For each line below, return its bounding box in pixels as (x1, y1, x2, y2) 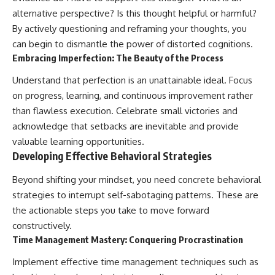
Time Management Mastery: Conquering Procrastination (12, 233, 243, 245)
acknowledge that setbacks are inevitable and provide (12, 120, 239, 133)
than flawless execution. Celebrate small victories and (12, 105, 238, 117)
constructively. (12, 219, 72, 231)
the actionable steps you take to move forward (12, 204, 209, 216)
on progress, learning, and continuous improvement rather (12, 90, 253, 102)
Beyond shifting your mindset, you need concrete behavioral (12, 173, 261, 185)
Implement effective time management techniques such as (12, 256, 258, 268)
